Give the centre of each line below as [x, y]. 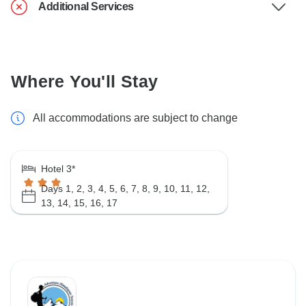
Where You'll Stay [85, 82]
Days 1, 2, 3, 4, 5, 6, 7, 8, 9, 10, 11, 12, [125, 189]
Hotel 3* [58, 169]
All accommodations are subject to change [135, 118]
